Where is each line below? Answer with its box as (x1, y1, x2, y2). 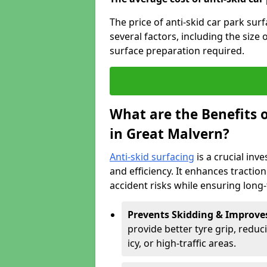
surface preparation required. (110, 44, 244, 57)
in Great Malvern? (110, 125, 229, 143)
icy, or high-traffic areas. (128, 237, 236, 250)
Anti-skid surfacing (110, 150, 194, 163)
